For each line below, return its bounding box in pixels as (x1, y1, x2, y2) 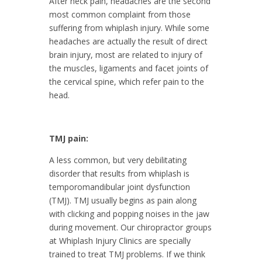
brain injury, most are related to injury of (49, 49, 202, 60)
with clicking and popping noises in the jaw (49, 208, 209, 219)
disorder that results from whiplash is (49, 167, 189, 179)
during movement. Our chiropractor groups (49, 221, 212, 233)
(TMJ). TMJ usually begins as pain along (49, 194, 196, 206)
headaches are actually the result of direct (49, 35, 208, 47)
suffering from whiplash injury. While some (49, 22, 209, 33)
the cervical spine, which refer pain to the (49, 75, 204, 87)
